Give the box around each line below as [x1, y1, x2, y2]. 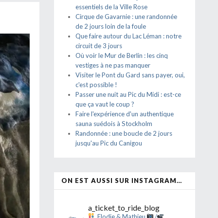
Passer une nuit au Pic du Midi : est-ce [75, 91, 181, 98]
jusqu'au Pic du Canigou [75, 139, 142, 147]
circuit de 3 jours [75, 42, 122, 50]
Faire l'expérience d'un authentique [75, 110, 174, 118]
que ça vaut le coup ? [75, 100, 134, 108]
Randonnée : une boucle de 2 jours [75, 129, 172, 137]
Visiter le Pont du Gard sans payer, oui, [75, 71, 185, 79]
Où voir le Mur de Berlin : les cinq [75, 52, 168, 59]
